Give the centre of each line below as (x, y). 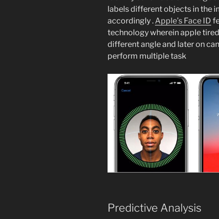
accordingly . (131, 21)
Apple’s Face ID (183, 21)
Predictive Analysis (156, 208)
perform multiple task (148, 56)
